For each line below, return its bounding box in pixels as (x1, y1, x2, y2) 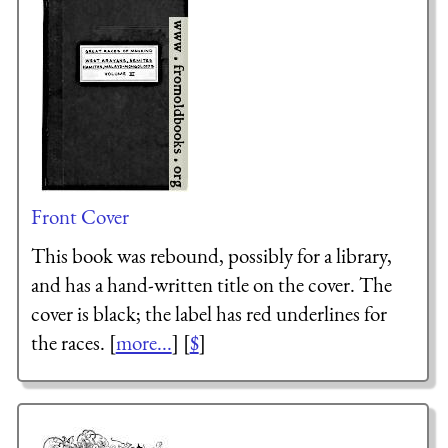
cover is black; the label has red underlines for (30, 300, 387, 328)
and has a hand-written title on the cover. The (30, 271, 392, 299)
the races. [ (30, 329, 116, 357)
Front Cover (30, 202, 129, 230)
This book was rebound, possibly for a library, (30, 242, 392, 270)
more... (115, 329, 172, 357)
